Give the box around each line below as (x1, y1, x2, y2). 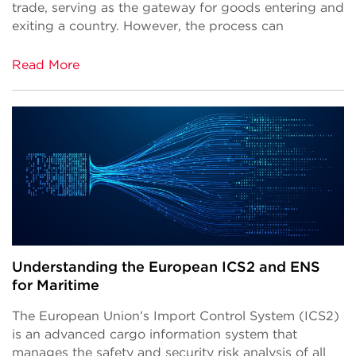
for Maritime (12, 277, 99, 294)
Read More (12, 57, 79, 73)
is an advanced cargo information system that (12, 327, 297, 342)
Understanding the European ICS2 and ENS (12, 258, 320, 276)
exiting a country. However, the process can (12, 18, 284, 34)
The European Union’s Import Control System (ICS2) (12, 308, 339, 324)
